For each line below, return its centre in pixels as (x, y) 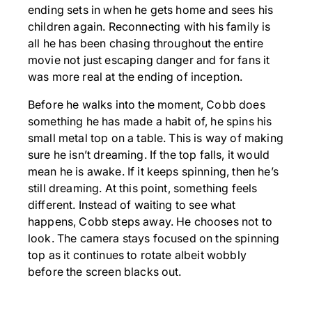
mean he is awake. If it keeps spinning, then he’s (153, 171)
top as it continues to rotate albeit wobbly (137, 255)
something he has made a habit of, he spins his (150, 121)
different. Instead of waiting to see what (132, 204)
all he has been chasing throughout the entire (146, 43)
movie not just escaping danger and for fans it (149, 60)
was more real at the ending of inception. (135, 76)
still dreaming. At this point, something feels (143, 188)
